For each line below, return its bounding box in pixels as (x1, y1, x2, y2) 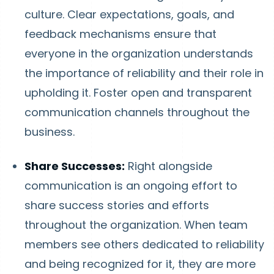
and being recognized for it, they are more (24, 256, 256, 272)
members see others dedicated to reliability (24, 237, 264, 252)
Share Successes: (24, 158, 125, 174)
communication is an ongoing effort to (24, 178, 237, 193)
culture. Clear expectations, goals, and (24, 7, 234, 22)
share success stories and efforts (24, 198, 209, 213)
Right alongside (125, 158, 212, 174)
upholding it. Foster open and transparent (24, 85, 252, 100)
